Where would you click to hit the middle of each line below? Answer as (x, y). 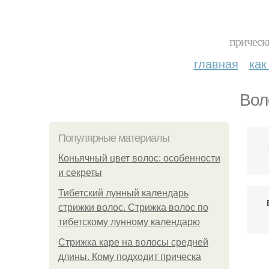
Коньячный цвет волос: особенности (139, 158)
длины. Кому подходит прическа (130, 257)
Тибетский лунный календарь (123, 193)
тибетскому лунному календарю (129, 222)
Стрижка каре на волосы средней (133, 242)
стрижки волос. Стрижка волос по (133, 207)
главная (216, 63)
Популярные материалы (114, 138)
